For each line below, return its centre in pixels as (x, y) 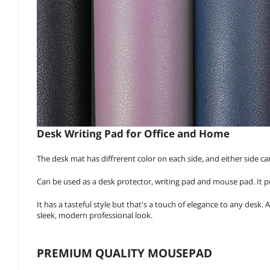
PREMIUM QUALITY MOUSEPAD (124, 253)
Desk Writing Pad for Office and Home (133, 134)
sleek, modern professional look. (95, 215)
